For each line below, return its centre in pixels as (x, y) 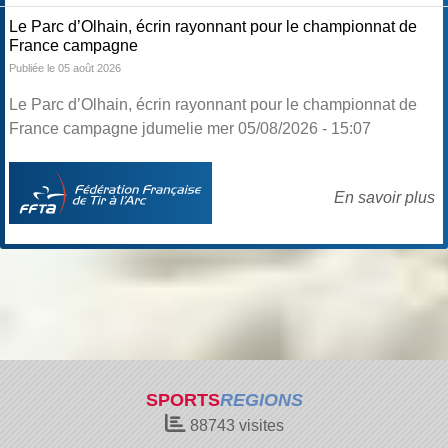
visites (259, 425)
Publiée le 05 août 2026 (65, 68)
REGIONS (261, 400)
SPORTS (182, 400)
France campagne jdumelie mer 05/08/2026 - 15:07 (190, 129)
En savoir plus (384, 198)
